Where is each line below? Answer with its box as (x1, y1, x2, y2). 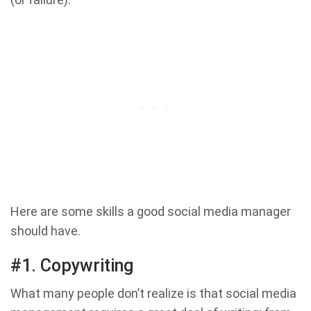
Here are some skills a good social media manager (10, 204, 291, 219)
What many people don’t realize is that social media (10, 286, 296, 301)
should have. (10, 224, 81, 238)
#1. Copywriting (10, 255, 133, 276)
